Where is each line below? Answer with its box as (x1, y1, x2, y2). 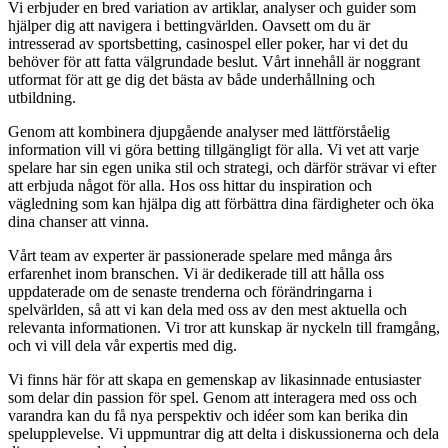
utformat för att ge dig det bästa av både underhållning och (8, 71, 375, 89)
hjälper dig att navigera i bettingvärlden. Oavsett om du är (8, 17, 370, 35)
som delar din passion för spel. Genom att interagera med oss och (8, 389, 417, 407)
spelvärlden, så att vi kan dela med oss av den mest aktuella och (8, 301, 407, 319)
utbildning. (8, 89, 76, 107)
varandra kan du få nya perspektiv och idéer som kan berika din (8, 407, 408, 425)
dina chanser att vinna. (8, 213, 149, 231)
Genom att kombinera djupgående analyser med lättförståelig (8, 123, 390, 141)
